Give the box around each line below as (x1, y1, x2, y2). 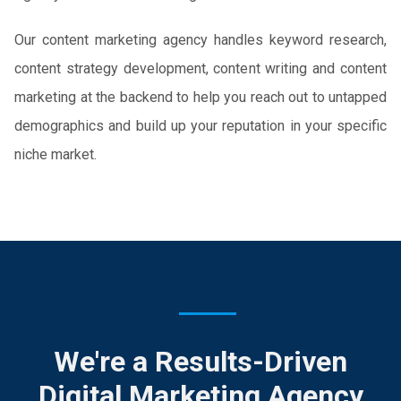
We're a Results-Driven (54, 345, 347, 379)
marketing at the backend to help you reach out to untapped (14, 89, 387, 106)
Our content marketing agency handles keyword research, (14, 31, 387, 48)
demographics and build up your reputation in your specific (14, 117, 387, 134)
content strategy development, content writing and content (14, 60, 387, 77)
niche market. (14, 146, 97, 163)
